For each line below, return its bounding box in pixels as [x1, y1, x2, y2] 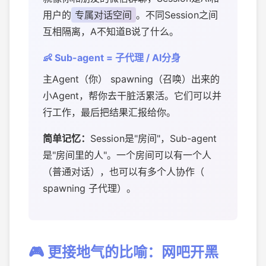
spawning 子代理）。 [43, 182, 136, 194]
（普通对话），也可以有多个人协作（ [43, 166, 204, 178]
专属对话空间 [75, 9, 132, 21]
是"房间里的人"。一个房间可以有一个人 [43, 149, 211, 161]
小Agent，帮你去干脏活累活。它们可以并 [43, 90, 221, 102]
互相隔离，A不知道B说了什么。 [43, 26, 179, 37]
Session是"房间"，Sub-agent [90, 132, 217, 144]
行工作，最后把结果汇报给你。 [43, 106, 176, 118]
